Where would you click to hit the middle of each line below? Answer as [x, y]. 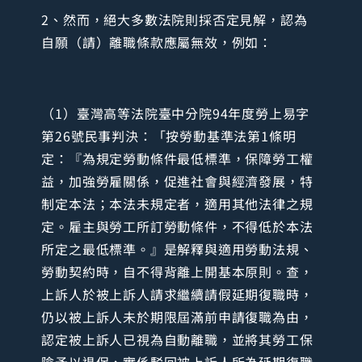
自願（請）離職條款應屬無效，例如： [157, 42]
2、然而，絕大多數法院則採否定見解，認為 [175, 19]
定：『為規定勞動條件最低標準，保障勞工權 [177, 158]
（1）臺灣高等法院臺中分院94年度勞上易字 [176, 113]
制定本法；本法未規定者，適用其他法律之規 [177, 203]
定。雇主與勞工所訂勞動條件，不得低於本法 [177, 226]
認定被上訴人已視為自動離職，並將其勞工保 [177, 339]
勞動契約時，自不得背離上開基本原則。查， [177, 271]
